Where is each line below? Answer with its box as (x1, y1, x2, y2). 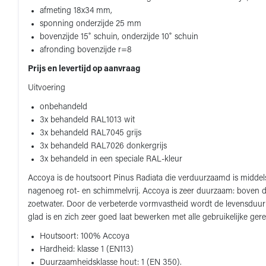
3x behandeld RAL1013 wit (40, 116, 135, 125)
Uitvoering (28, 84, 65, 93)
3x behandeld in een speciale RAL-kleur (40, 155, 182, 164)
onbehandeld (40, 103, 87, 112)
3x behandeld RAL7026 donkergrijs (40, 142, 167, 151)
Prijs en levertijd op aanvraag (28, 65, 140, 74)
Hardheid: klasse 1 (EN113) (40, 245, 134, 254)
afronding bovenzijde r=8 (40, 46, 132, 55)
